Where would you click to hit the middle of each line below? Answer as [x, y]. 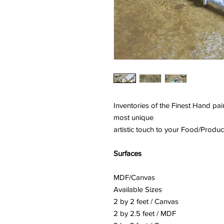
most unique [133, 117]
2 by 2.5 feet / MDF [145, 213]
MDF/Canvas [134, 177]
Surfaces [127, 153]
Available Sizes [138, 189]
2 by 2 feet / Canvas [146, 201]
